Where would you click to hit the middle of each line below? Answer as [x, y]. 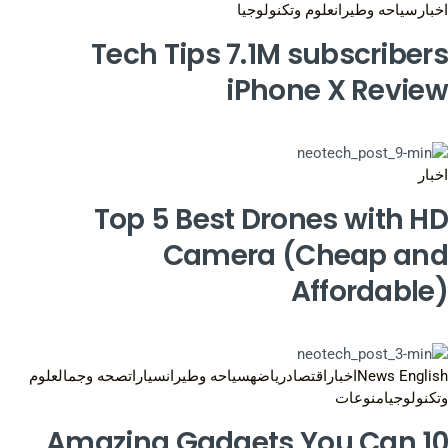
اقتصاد [306, 376]
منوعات [359, 398]
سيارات [147, 376]
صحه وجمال [93, 376]
